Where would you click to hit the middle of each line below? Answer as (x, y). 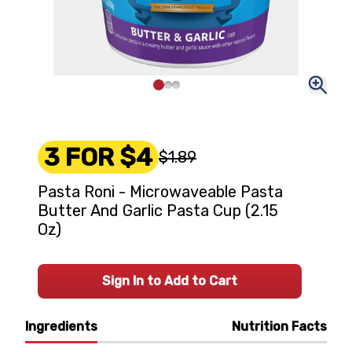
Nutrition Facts (279, 326)
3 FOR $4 (98, 157)
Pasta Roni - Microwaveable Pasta (160, 192)
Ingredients (61, 326)
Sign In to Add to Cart (170, 281)
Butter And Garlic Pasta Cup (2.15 (158, 211)
